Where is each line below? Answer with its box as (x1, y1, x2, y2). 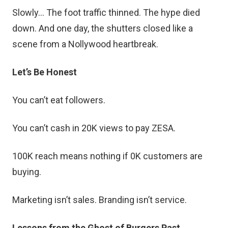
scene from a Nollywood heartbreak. (12, 38, 158, 49)
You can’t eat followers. (12, 94, 105, 105)
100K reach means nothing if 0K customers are (12, 150, 203, 161)
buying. (12, 166, 41, 177)
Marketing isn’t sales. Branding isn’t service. (12, 194, 187, 205)
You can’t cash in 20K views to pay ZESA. (12, 122, 176, 133)
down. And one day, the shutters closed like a (12, 22, 193, 34)
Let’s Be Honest (12, 66, 77, 77)
